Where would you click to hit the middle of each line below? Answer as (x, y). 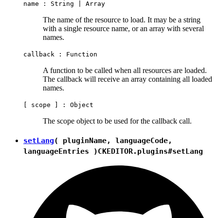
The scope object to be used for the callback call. (117, 121)
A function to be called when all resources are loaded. (125, 71)
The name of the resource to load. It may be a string (122, 20)
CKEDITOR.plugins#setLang (150, 151)
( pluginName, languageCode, (113, 140)
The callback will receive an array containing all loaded (127, 79)
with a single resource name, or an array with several (123, 29)
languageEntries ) (61, 151)
